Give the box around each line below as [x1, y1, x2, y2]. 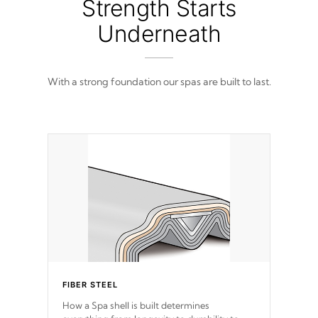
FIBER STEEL [62, 280, 118, 290]
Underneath [97, 20, 221, 48]
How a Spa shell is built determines [62, 300, 209, 312]
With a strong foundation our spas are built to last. [47, 75, 271, 89]
